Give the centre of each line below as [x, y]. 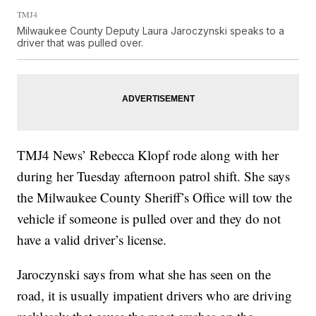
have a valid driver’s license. [92, 239]
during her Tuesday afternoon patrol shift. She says [154, 176]
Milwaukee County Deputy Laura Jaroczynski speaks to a [151, 30]
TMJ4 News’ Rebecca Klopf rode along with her [148, 154]
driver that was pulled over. [80, 42]
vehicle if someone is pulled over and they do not [149, 218]
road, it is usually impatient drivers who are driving [155, 295]
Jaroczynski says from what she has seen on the [144, 274]
